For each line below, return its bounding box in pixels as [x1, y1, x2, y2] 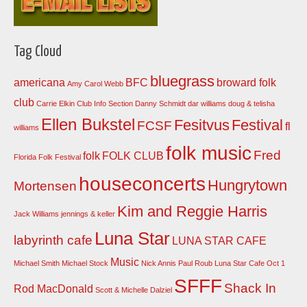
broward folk [217, 77, 276, 89]
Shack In [224, 281, 276, 296]
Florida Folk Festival [14, 153, 81, 162]
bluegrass [150, 73, 214, 90]
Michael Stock [62, 259, 108, 268]
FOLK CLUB [102, 150, 164, 162]
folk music [166, 143, 251, 164]
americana [14, 77, 65, 89]
